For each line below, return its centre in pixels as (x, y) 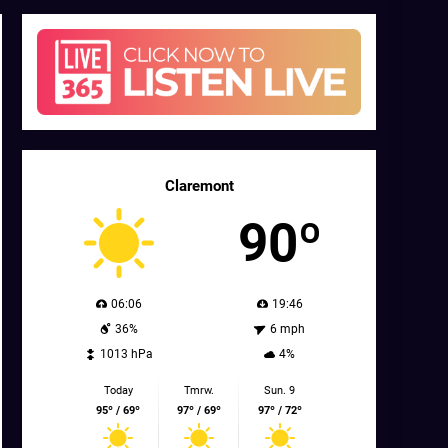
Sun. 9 (279, 390)
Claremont (199, 186)
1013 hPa (126, 354)
